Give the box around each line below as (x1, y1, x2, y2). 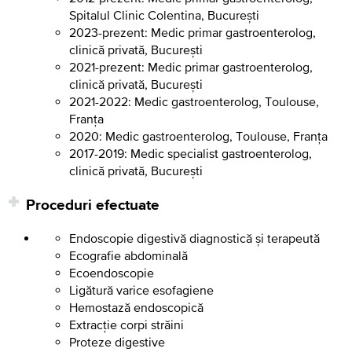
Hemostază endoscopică (69, 300, 203, 315)
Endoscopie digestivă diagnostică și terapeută (69, 231, 320, 246)
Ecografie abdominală (69, 248, 188, 263)
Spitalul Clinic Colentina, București (69, 7, 259, 22)
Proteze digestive (69, 335, 165, 350)
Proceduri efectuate (26, 193, 159, 215)
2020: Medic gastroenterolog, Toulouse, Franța (69, 128, 328, 143)
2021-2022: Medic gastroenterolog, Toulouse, (69, 93, 319, 108)
